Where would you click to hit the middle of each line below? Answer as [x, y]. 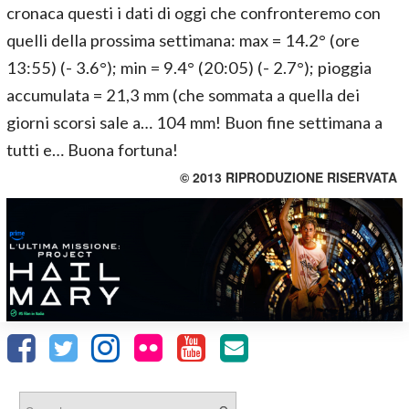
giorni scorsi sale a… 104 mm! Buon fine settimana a [194, 122]
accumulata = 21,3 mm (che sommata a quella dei [183, 95]
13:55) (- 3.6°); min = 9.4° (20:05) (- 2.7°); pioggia [189, 68]
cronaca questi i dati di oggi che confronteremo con [194, 13]
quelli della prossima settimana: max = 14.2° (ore [183, 40]
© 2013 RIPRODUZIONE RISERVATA [288, 177]
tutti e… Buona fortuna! [92, 150]
